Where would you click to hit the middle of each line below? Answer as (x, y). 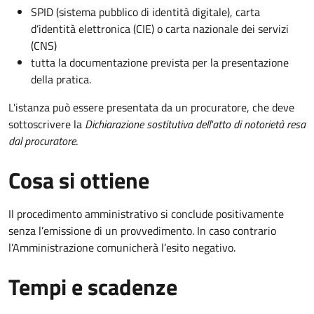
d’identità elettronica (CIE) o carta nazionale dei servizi (160, 28)
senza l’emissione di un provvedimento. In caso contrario (142, 230)
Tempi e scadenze (93, 286)
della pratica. (61, 79)
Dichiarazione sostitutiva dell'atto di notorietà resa (195, 124)
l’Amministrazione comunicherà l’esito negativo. (122, 247)
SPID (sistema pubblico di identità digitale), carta (145, 12)
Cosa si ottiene (79, 180)
